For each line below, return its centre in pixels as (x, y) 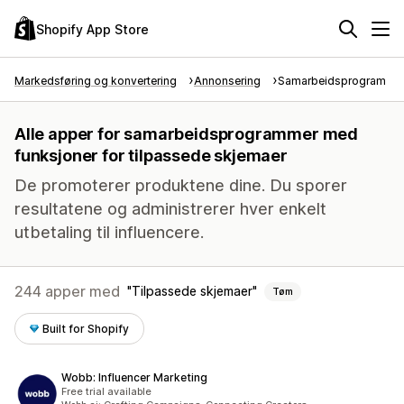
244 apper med (67, 291)
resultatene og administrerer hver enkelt (170, 209)
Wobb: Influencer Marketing (134, 377)
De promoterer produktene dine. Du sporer (181, 185)
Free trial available (106, 391)
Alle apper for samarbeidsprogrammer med (186, 134)
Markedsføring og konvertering (96, 81)
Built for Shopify (86, 329)
